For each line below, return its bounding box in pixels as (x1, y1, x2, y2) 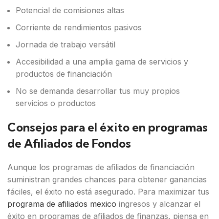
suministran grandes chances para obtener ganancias (7, 175, 207, 184)
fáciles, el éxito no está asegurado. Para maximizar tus (7, 187, 209, 197)
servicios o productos (16, 98, 96, 108)
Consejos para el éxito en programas (7, 120, 208, 134)
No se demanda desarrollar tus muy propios (16, 86, 180, 96)
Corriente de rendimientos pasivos (16, 22, 142, 32)
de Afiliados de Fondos (7, 136, 131, 151)
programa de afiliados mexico (7, 199, 116, 209)
